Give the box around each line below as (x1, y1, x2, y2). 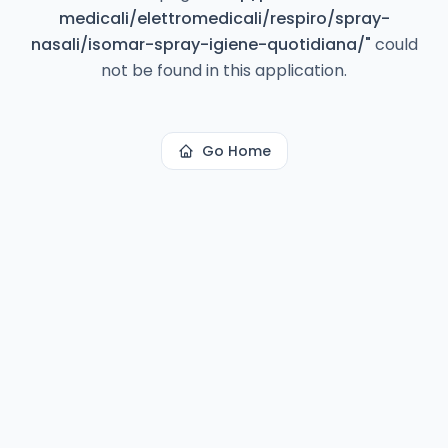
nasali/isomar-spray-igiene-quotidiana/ (30, 33, 365, 56)
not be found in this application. (101, 59, 347, 82)
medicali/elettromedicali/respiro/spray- (58, 7, 390, 30)
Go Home (201, 141, 271, 161)
